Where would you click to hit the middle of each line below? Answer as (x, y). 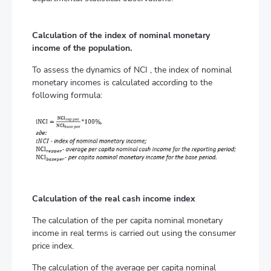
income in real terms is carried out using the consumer (134, 233)
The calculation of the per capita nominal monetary (127, 220)
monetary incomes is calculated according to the (122, 83)
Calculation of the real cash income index (114, 198)
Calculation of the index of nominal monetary (121, 36)
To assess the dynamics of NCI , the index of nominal (132, 70)
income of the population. (82, 48)
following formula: (67, 96)
